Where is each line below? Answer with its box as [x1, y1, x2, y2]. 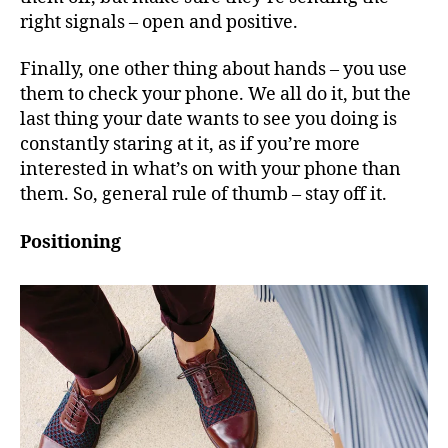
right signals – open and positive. [20, 10, 298, 34]
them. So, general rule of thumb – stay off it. [20, 183, 391, 207]
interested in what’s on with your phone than [20, 158, 401, 182]
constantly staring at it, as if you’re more [20, 133, 360, 157]
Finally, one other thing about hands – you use [20, 58, 407, 82]
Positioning [20, 230, 121, 254]
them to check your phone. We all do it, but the [20, 83, 411, 107]
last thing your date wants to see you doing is [20, 108, 397, 132]
